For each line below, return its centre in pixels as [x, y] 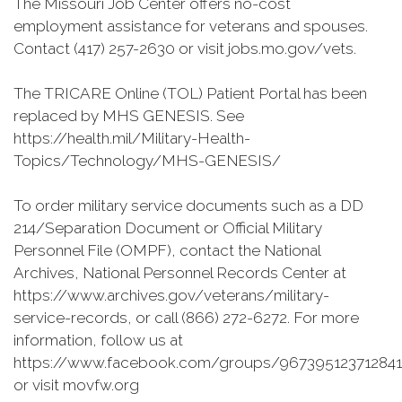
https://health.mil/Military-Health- [132, 138]
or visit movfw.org [76, 385]
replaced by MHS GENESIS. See [129, 116]
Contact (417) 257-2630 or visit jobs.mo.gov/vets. [185, 48]
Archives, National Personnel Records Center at [180, 273]
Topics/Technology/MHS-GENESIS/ [147, 161]
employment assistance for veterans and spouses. [191, 26]
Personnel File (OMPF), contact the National [167, 250]
